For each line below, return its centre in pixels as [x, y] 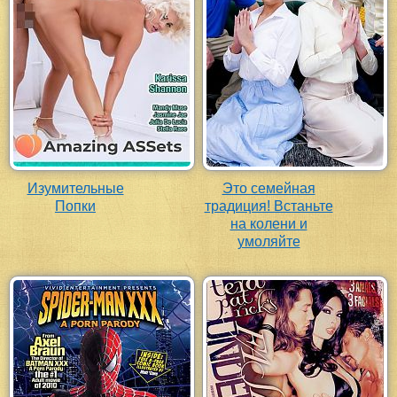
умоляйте [269, 242]
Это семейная [269, 189]
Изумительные [75, 189]
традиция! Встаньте [269, 206]
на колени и [269, 224]
